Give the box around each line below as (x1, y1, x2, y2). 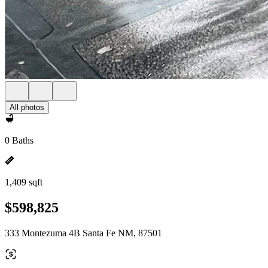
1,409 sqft (5, 177, 42, 187)
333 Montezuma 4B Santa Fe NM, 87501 (5, 227, 162, 238)
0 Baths (5, 135, 33, 145)
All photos (10, 103, 44, 112)
